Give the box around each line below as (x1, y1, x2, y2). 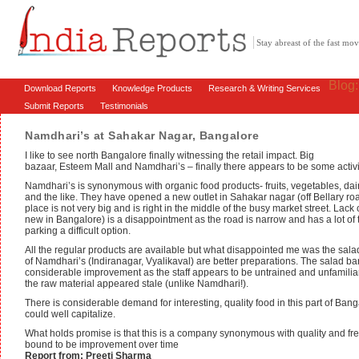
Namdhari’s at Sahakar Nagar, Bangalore (25, 129, 259, 143)
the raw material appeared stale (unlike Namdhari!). (25, 278, 248, 290)
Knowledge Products (112, 83, 192, 93)
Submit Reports (24, 101, 84, 111)
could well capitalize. (25, 309, 115, 321)
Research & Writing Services (208, 83, 321, 93)
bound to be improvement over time (25, 339, 179, 351)
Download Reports (24, 83, 96, 93)
